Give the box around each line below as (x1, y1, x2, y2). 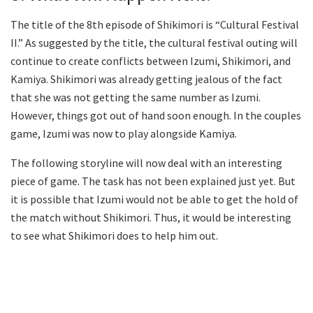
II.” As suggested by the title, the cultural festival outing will (10, 36, 298, 50)
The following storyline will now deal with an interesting (10, 156, 282, 170)
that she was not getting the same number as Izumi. (10, 90, 261, 105)
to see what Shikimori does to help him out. (10, 228, 218, 243)
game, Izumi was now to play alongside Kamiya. (10, 126, 237, 141)
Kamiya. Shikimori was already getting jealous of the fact (10, 72, 282, 87)
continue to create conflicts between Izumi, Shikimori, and (10, 54, 291, 68)
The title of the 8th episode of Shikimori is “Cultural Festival (10, 17, 299, 32)
